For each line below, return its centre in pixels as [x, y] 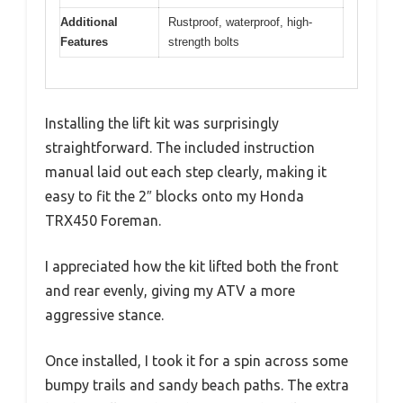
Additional [89, 22]
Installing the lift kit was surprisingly [162, 124]
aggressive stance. [104, 315]
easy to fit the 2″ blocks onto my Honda [175, 197]
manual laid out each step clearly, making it [186, 172]
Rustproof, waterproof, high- [240, 22]
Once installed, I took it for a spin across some [197, 361]
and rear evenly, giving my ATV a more [170, 291]
